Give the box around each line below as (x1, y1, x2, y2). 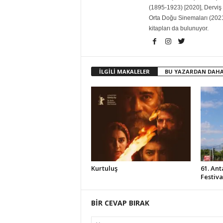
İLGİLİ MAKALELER (99, 68, 150, 75)
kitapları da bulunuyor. (148, 25, 209, 32)
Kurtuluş (91, 164, 117, 173)
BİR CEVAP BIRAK (91, 198, 149, 208)
